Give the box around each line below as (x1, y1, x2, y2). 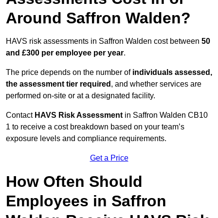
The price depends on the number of (6, 68, 132, 77)
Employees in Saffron (6, 192, 166, 210)
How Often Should (6, 173, 143, 191)
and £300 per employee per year (6, 49, 124, 57)
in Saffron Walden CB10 (123, 111, 208, 120)
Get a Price (90, 154, 128, 163)
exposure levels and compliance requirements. (6, 134, 166, 143)
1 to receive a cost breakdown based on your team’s (6, 123, 184, 131)
